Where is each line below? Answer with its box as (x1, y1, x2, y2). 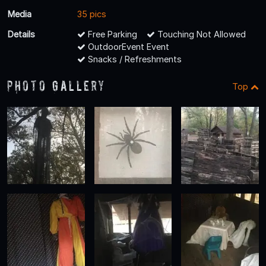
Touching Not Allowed (155, 28, 246, 39)
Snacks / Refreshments (85, 53, 182, 64)
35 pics (77, 8, 106, 19)
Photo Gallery (7, 77, 106, 94)
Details (8, 28, 35, 39)
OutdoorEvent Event (85, 41, 169, 52)
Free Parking (85, 28, 137, 39)
